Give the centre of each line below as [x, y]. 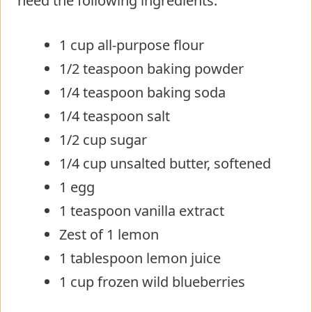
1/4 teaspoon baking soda [142, 92]
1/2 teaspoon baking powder [151, 68]
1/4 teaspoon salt [115, 116]
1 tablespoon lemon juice [140, 258]
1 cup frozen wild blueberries [152, 281]
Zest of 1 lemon [109, 234]
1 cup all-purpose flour [132, 45]
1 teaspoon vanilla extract [142, 210]
